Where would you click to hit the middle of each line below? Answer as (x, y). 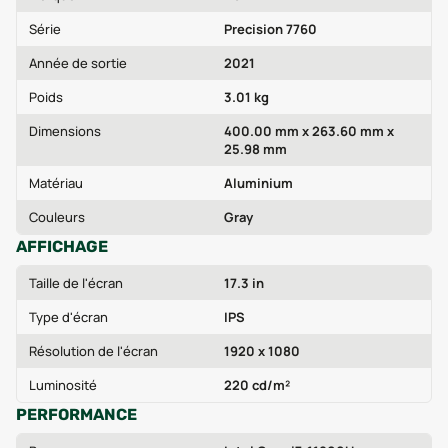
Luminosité (63, 385)
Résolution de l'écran (93, 351)
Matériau (56, 183)
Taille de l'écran (76, 283)
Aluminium (258, 183)
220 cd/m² (257, 385)
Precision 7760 (270, 29)
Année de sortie (78, 63)
